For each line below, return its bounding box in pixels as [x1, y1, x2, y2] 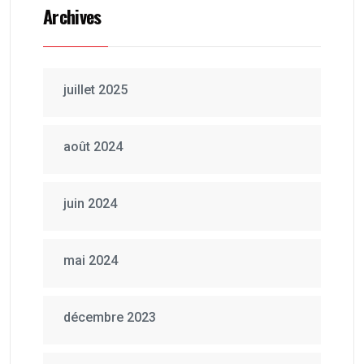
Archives [43, 3, 102, 30]
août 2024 [63, 139, 123, 155]
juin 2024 [63, 196, 117, 212]
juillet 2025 [63, 82, 128, 98]
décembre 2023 [63, 310, 156, 326]
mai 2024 [63, 253, 118, 269]
